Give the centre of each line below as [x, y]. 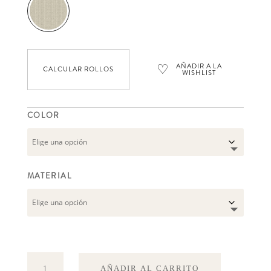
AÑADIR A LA [199, 66]
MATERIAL [49, 175]
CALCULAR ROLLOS [78, 69]
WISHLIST [199, 72]
